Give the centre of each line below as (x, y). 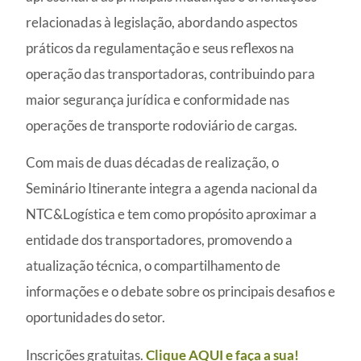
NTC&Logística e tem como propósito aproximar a (171, 214)
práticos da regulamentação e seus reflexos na (160, 48)
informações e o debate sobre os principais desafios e (180, 292)
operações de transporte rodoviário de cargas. (162, 125)
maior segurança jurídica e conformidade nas (158, 99)
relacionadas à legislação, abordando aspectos (162, 22)
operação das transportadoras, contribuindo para (170, 73)
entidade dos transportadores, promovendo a (159, 240)
